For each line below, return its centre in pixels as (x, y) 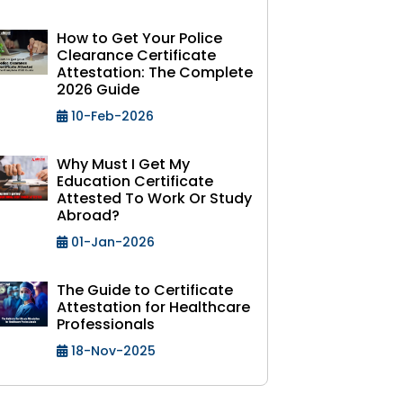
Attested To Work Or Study (154, 198)
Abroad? (88, 215)
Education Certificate (135, 181)
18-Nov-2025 (112, 351)
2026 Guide (98, 90)
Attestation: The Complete (155, 72)
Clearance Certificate (136, 55)
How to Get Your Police (139, 38)
